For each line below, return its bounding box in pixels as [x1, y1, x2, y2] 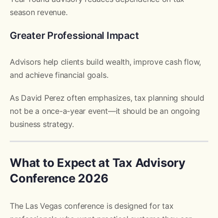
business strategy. [10, 119, 74, 129]
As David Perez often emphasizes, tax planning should [10, 92, 204, 103]
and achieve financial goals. [10, 70, 109, 80]
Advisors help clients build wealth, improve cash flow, [10, 56, 201, 67]
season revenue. [10, 7, 68, 17]
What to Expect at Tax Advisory [10, 155, 185, 170]
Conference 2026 [10, 171, 109, 185]
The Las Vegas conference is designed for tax [10, 200, 174, 211]
